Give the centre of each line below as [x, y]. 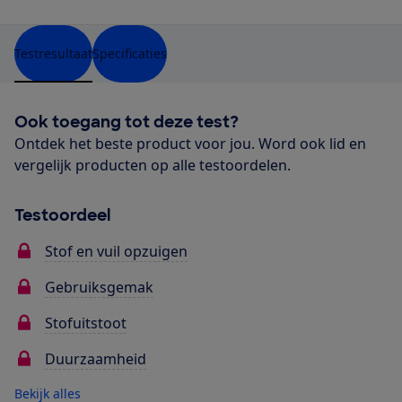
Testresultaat [53, 53]
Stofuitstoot [86, 323]
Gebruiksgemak [99, 287]
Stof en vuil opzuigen [116, 251]
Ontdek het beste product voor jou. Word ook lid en [190, 143]
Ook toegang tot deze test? [127, 122]
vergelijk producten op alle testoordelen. [153, 165]
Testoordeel [62, 215]
